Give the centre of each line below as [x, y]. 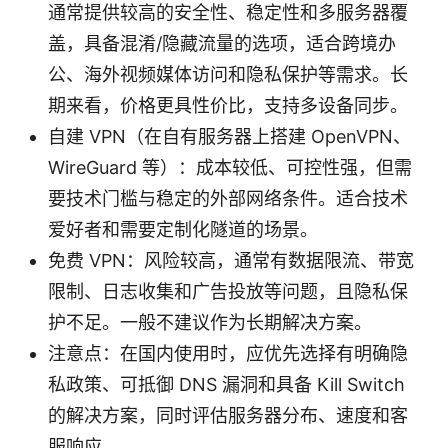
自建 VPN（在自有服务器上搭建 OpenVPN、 [229, 136]
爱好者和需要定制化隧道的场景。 [183, 229]
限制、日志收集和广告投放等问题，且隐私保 [228, 291]
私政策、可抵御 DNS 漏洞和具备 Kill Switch [226, 384]
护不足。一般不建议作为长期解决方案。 [210, 322]
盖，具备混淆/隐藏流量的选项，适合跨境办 [222, 43]
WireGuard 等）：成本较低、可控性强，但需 [230, 167]
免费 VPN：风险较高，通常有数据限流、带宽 [231, 260]
